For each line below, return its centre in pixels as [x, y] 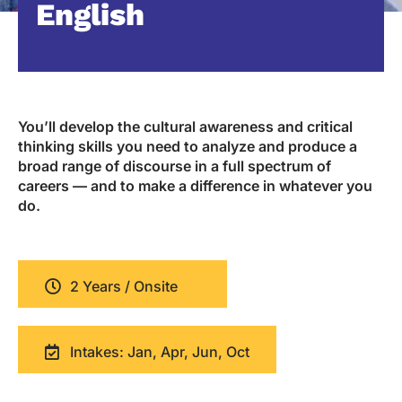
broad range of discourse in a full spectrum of [175, 166]
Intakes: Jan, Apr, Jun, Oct [159, 352]
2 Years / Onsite [123, 287]
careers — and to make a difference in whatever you [195, 186]
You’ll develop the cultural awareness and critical [185, 127]
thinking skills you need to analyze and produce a [188, 147]
